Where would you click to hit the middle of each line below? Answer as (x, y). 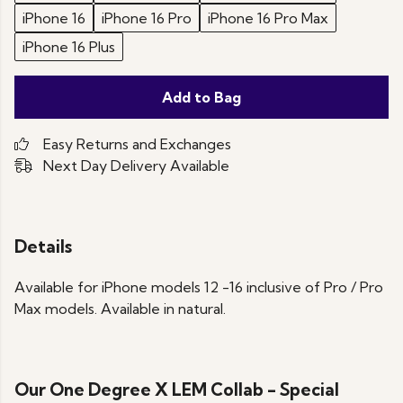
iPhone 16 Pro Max (268, 18)
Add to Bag (201, 97)
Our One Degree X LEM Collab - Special (177, 390)
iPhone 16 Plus (69, 47)
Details (43, 246)
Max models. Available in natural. (120, 309)
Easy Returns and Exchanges (137, 144)
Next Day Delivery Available (136, 166)
